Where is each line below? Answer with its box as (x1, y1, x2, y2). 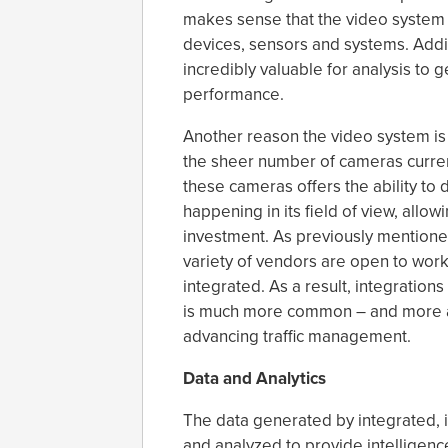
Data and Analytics (183, 368, 326, 390)
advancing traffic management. (183, 326, 411, 348)
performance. (183, 84, 284, 106)
